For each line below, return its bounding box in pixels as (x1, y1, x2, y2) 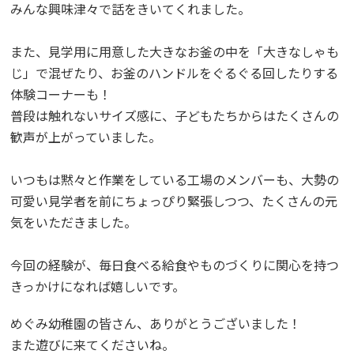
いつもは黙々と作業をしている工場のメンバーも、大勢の (10, 169, 340, 189)
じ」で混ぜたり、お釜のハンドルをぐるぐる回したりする (10, 62, 339, 82)
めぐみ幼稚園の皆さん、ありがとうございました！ (10, 313, 302, 333)
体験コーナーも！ (10, 84, 112, 104)
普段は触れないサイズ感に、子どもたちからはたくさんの (10, 105, 340, 125)
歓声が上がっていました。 (10, 126, 162, 146)
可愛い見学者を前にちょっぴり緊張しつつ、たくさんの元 (10, 190, 338, 210)
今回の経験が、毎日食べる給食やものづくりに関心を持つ (10, 254, 340, 274)
